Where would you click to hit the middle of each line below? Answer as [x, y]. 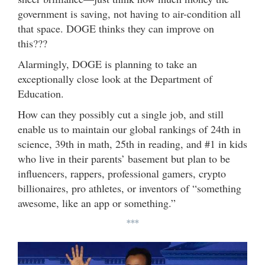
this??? [38, 43]
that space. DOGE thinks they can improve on [116, 28]
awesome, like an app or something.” [97, 203]
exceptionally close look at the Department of [115, 78]
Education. [43, 93]
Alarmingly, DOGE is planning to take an [107, 64]
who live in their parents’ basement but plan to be [124, 158]
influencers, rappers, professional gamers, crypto [122, 173]
